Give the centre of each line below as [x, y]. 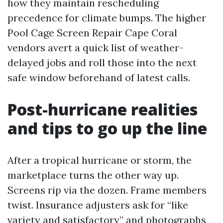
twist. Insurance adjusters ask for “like [98, 205]
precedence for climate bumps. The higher [107, 18]
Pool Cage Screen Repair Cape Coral [92, 33]
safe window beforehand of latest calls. [99, 77]
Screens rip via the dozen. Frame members [107, 190]
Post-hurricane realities [103, 109]
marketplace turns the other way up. [93, 175]
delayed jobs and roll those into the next [102, 62]
